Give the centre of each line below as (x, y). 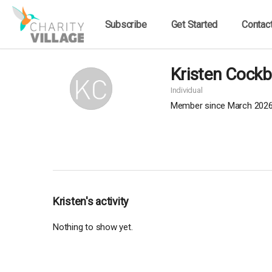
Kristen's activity (94, 201)
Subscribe (126, 24)
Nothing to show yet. (93, 227)
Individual (186, 90)
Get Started (194, 24)
